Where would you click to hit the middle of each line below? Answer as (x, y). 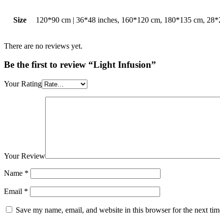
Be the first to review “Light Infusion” (80, 65)
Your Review (25, 156)
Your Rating (23, 84)
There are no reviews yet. (43, 46)
